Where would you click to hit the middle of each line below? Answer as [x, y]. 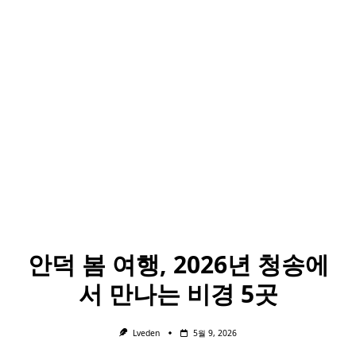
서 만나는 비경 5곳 [178, 294]
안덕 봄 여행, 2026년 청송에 [178, 264]
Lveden [146, 333]
